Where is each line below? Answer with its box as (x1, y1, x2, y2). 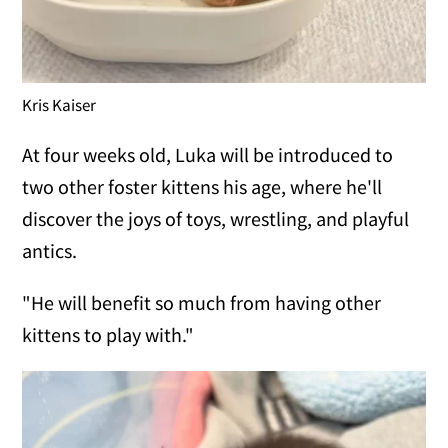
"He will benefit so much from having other (22, 289, 382, 315)
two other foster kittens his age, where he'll (22, 173, 383, 199)
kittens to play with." (22, 321, 195, 347)
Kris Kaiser (22, 93, 97, 116)
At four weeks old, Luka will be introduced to (22, 141, 394, 167)
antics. (22, 237, 78, 263)
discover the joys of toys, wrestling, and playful (22, 205, 410, 231)
